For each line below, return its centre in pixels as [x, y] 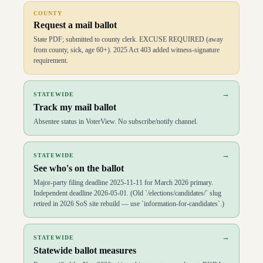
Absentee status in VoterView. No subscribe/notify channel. [116, 122]
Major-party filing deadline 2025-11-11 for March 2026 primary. [123, 183]
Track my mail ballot [75, 107]
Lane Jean [71, 9]
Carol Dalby [79, 19]
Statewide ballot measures [85, 250]
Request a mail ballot [75, 25]
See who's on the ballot [79, 168]
